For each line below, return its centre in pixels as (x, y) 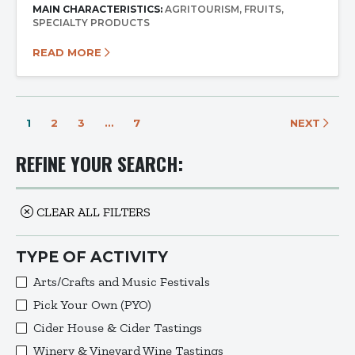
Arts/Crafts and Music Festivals (122, 281)
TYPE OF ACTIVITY (92, 257)
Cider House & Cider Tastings (118, 327)
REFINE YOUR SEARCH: (99, 163)
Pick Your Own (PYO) (92, 304)
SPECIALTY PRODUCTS (91, 22)
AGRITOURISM (202, 9)
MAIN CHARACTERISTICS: (99, 9)
